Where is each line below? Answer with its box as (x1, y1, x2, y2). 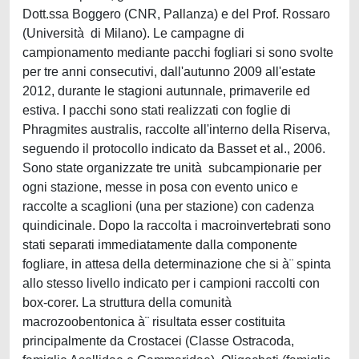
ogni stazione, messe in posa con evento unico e (22, 180, 298, 194)
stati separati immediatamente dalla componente (22, 238, 297, 252)
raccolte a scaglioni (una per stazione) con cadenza (22, 200, 314, 213)
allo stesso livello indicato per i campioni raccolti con (22, 276, 320, 290)
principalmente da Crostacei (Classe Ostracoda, (22, 334, 294, 348)
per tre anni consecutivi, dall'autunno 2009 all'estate (22, 65, 316, 79)
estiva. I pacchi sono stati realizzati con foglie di (22, 103, 291, 117)
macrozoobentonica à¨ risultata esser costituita (22, 315, 285, 329)
